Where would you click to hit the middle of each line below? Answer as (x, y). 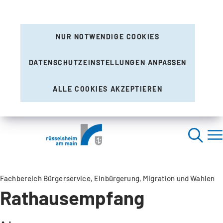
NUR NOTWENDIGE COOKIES (108, 37)
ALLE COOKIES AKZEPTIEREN (108, 89)
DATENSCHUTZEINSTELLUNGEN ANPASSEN (108, 63)
